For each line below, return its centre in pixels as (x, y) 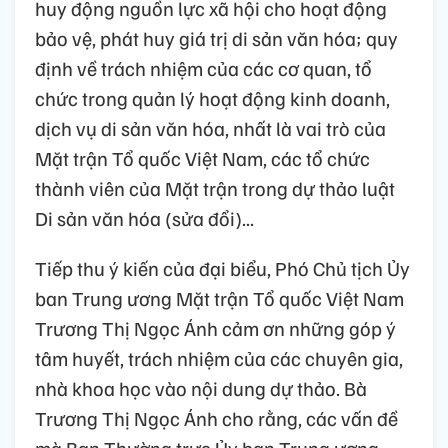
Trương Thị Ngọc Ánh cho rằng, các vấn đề (216, 417)
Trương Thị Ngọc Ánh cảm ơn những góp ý (215, 327)
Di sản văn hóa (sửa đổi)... (144, 217)
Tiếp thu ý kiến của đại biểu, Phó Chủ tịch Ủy (222, 267)
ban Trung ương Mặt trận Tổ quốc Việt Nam (219, 297)
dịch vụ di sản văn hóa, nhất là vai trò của (210, 127)
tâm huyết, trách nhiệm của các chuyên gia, (219, 357)
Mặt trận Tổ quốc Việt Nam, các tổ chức (202, 157)
